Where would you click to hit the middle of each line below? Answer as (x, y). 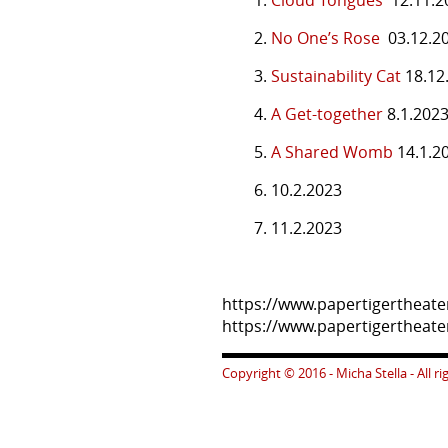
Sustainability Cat (338, 75)
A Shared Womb (332, 151)
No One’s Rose (325, 37)
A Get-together (327, 113)
